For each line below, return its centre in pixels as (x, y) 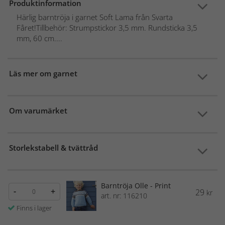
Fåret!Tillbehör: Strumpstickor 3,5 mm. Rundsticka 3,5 (107, 27)
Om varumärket (38, 110)
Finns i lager (34, 208)
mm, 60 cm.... (39, 38)
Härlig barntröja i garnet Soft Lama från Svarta (95, 17)
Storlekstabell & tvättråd (53, 147)
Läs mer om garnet (43, 73)
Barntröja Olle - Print (136, 185)
